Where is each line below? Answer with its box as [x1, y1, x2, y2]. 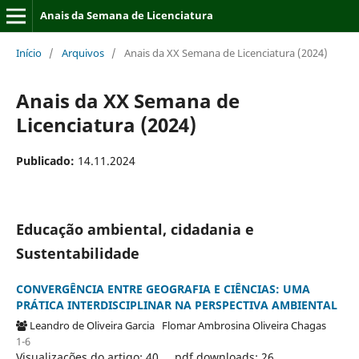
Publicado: [15, 152, 78, 168]
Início [15, 45, 42, 60]
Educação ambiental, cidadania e [15, 219, 254, 239]
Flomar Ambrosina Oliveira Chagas [161, 317, 331, 333]
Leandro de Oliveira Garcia [29, 317, 162, 333]
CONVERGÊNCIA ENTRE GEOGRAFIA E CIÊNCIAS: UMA [15, 280, 310, 296]
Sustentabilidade [15, 243, 139, 263]
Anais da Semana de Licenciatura [39, 8, 213, 22]
